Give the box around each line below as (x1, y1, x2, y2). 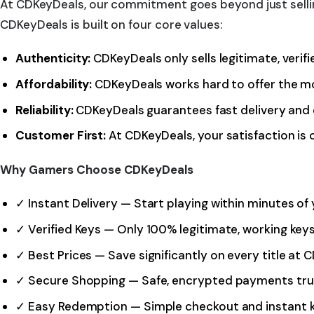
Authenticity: (15, 50, 91, 67)
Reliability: (15, 102, 74, 118)
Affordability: (15, 76, 93, 93)
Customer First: (15, 128, 107, 144)
